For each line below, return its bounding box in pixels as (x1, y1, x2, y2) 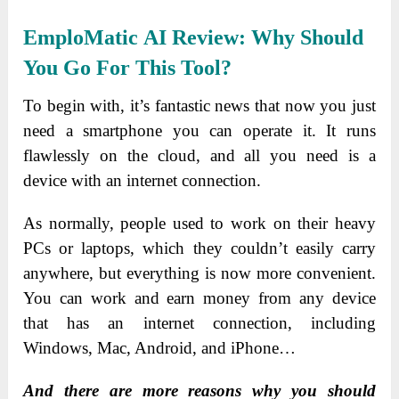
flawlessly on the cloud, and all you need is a (23, 145, 376, 165)
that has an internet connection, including (23, 313, 376, 332)
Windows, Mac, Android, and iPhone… (23, 338, 297, 357)
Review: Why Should (167, 25, 364, 49)
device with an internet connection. (23, 170, 262, 190)
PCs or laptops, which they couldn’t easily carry (23, 238, 376, 257)
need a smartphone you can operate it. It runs (23, 120, 376, 140)
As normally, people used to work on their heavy (23, 213, 376, 232)
